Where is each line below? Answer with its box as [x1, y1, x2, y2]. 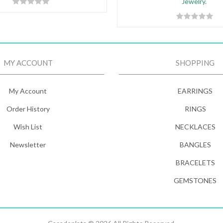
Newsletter [10, 140, 46, 149]
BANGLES [179, 140, 211, 149]
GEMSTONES [174, 176, 217, 185]
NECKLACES [175, 122, 216, 131]
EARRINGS [178, 87, 213, 95]
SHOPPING [176, 58, 215, 67]
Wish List [13, 122, 42, 131]
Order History [6, 105, 50, 113]
